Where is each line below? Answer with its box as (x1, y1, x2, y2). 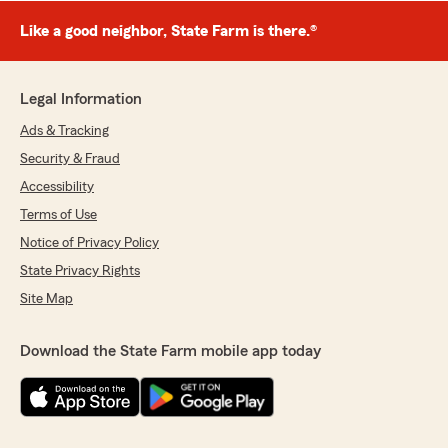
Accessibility (20, 180, 94, 194)
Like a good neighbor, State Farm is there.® (20, 23, 317, 39)
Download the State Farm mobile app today (20, 343, 321, 359)
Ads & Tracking (20, 124, 109, 138)
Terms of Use (20, 208, 97, 222)
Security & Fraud (20, 152, 120, 166)
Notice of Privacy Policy (20, 236, 159, 250)
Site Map (20, 292, 73, 306)
